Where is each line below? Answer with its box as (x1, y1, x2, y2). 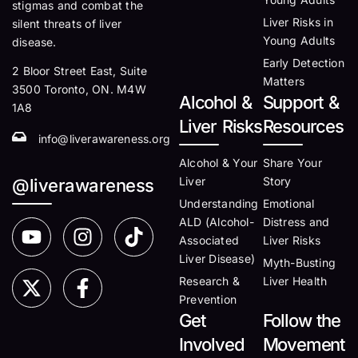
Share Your (262, 156, 322, 169)
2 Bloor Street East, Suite (12, 64, 147, 78)
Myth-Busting (262, 256, 336, 269)
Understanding (179, 197, 259, 210)
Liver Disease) (179, 252, 255, 265)
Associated (179, 233, 239, 247)
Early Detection (262, 56, 344, 70)
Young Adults (262, 34, 336, 47)
